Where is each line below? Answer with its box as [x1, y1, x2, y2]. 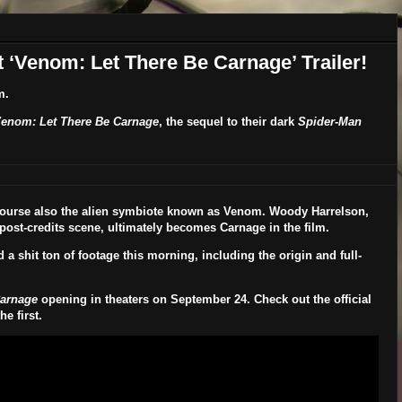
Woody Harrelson [268, 205, 365, 219]
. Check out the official [246, 293, 371, 307]
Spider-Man [297, 115, 362, 129]
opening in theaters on [37, 293, 170, 307]
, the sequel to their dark [158, 115, 298, 129]
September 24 [170, 293, 247, 307]
